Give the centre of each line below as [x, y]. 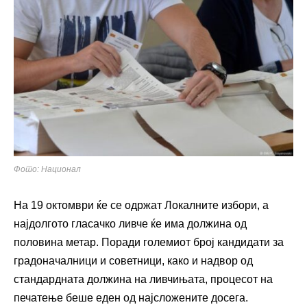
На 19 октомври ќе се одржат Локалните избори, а [141, 206]
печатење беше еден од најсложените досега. [131, 298]
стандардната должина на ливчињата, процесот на [143, 280]
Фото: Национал [47, 170]
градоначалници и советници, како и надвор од [133, 261]
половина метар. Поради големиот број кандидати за [149, 243]
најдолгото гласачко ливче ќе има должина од [130, 224]
